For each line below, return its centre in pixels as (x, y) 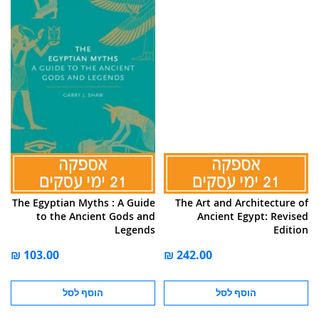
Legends (135, 229)
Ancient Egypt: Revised (253, 216)
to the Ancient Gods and (96, 216)
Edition (291, 229)
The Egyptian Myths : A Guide (84, 202)
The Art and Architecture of (242, 202)
